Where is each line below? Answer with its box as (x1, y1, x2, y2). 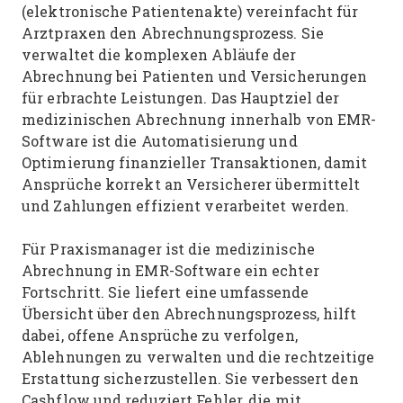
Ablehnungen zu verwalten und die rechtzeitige (22, 347, 375, 366)
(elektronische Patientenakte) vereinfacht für (22, 2, 359, 21)
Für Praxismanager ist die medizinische (22, 239, 315, 258)
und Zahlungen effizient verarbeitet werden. (22, 196, 354, 215)
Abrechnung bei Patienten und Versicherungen (22, 67, 368, 85)
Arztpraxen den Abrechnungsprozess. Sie (22, 23, 324, 42)
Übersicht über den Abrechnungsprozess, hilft (22, 304, 357, 323)
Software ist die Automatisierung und (22, 131, 298, 150)
